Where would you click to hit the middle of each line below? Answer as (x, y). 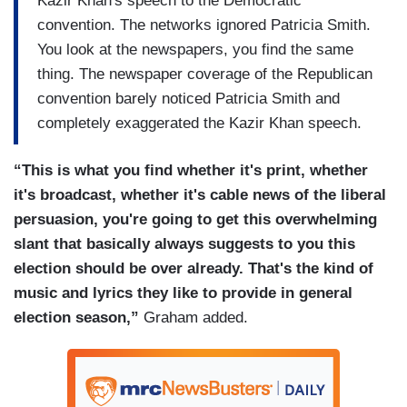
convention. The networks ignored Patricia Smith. (204, 25)
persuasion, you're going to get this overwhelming (195, 220)
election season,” (79, 318)
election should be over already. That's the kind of (194, 269)
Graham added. (196, 318)
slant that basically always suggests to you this (184, 244)
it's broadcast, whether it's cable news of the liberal (200, 195)
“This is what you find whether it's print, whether (191, 171)
